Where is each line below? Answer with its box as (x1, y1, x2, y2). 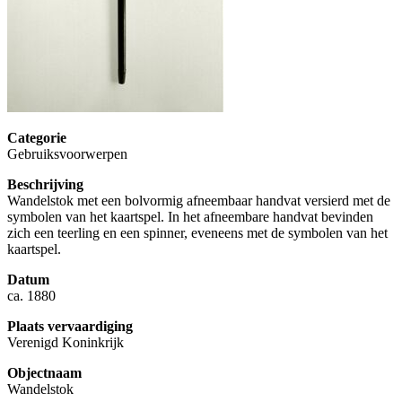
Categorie (7, 130, 66, 146)
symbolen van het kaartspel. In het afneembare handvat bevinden (7, 209, 373, 225)
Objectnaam (7, 365, 82, 381)
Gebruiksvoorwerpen (7, 146, 127, 162)
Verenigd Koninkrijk (7, 335, 124, 351)
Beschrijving (7, 177, 83, 193)
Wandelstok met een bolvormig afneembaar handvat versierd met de (7, 193, 390, 209)
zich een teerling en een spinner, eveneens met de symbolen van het (7, 225, 388, 241)
